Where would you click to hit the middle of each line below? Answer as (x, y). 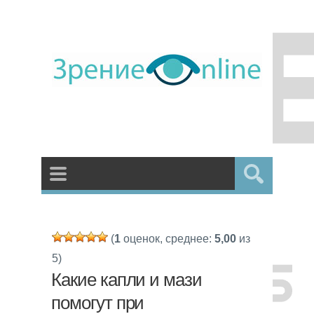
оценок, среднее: (168, 239)
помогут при (97, 303)
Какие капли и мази (127, 280)
